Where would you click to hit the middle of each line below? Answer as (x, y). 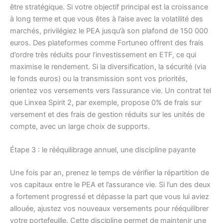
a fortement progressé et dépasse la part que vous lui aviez (110, 196)
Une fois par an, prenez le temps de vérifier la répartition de (110, 172)
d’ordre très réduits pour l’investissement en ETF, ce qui (103, 55)
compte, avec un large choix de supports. (80, 126)
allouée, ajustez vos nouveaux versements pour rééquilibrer (109, 208)
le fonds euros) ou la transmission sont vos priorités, (99, 78)
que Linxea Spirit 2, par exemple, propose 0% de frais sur (106, 102)
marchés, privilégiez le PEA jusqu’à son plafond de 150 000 (109, 31)
